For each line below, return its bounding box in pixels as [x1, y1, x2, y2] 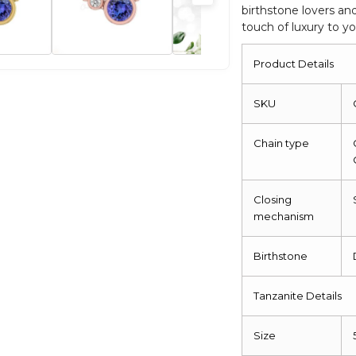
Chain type [253, 136, 310, 149]
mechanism [253, 209, 315, 222]
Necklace [229, 26, 289, 42]
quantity [229, 46, 284, 62]
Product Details [253, 56, 335, 70]
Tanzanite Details [253, 288, 342, 302]
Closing [253, 192, 292, 206]
